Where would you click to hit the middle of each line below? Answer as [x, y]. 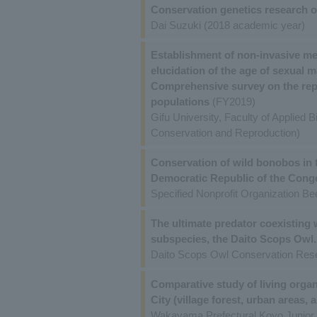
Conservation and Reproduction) [225, 132]
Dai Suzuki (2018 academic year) [227, 25]
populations [180, 101]
